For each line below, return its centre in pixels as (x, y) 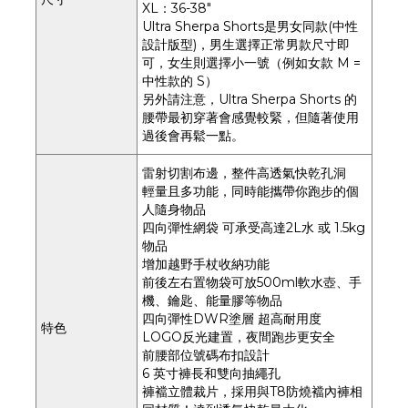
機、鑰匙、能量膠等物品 (212, 301)
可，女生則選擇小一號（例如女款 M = (251, 63)
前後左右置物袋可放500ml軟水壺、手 (252, 283)
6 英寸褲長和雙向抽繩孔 (211, 374)
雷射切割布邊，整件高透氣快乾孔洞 (244, 173)
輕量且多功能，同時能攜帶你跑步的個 (250, 192)
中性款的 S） (182, 82)
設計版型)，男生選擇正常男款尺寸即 (246, 45)
